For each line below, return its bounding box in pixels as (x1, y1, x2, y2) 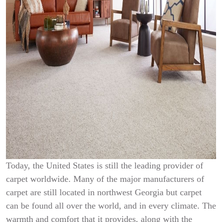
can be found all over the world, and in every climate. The (6, 201, 216, 211)
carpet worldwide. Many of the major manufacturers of (6, 174, 204, 184)
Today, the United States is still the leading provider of (6, 161, 203, 171)
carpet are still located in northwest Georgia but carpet (6, 187, 202, 198)
